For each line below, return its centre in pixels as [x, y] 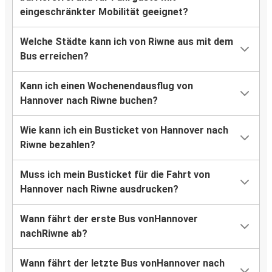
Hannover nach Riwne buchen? [89, 101]
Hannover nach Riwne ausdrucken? [99, 189]
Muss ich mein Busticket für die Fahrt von [115, 175]
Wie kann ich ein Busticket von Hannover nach [124, 131]
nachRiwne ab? [54, 234]
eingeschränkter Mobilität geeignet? [104, 12]
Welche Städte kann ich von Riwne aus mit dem [127, 42]
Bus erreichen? [54, 56]
